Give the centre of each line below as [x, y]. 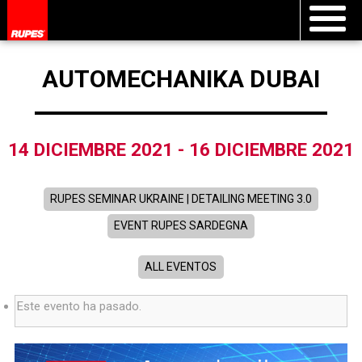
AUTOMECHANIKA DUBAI [181, 79]
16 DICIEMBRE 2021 [271, 150]
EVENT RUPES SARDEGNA [181, 226]
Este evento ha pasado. [79, 306]
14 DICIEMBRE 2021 [90, 150]
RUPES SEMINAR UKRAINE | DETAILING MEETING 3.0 [181, 198]
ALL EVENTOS [181, 267]
